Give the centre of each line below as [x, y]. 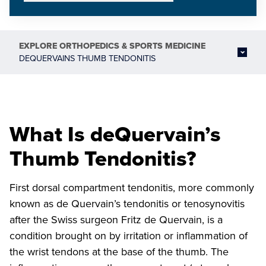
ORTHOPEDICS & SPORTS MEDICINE [132, 46]
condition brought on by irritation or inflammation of [129, 236]
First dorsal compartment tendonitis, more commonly [132, 188]
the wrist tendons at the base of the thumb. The [119, 252]
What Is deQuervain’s [115, 134]
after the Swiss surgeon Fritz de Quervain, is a [116, 220]
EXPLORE [39, 46]
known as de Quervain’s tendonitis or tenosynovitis [127, 204]
